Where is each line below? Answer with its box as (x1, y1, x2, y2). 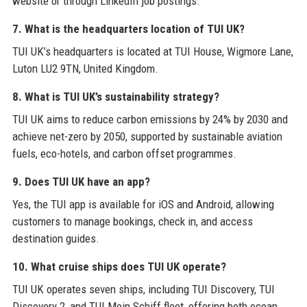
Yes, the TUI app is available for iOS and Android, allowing (12, 197, 274, 211)
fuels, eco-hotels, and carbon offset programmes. (12, 146, 236, 160)
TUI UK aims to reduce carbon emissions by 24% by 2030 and (12, 112, 288, 126)
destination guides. (12, 231, 99, 245)
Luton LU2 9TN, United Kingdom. (12, 61, 158, 75)
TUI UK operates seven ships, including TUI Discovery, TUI (12, 282, 275, 296)
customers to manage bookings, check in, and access (12, 214, 253, 228)
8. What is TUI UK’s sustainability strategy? (12, 89, 219, 103)
